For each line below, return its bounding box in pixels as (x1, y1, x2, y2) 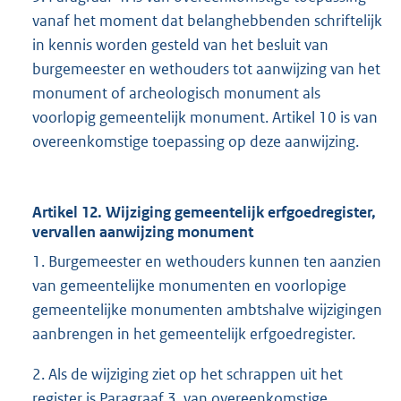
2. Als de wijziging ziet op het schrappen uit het (32, 364, 343, 385)
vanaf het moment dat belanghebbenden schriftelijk (32, 11, 382, 31)
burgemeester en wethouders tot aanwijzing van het (32, 59, 380, 80)
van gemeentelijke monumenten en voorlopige (32, 276, 346, 296)
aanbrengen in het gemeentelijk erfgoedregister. (32, 324, 355, 345)
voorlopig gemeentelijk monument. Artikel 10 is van (32, 107, 378, 128)
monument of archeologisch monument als (32, 83, 320, 104)
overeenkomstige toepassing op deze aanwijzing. (32, 132, 359, 152)
